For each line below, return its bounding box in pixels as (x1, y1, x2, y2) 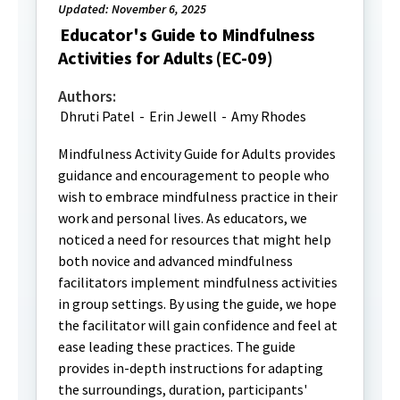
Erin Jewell (149, 107, 217, 125)
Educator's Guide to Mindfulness (60, 23, 316, 46)
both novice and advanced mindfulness (58, 252, 293, 270)
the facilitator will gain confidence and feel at (58, 316, 337, 334)
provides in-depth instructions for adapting (58, 359, 323, 377)
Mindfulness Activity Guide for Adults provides (58, 145, 336, 162)
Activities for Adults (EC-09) (58, 46, 273, 69)
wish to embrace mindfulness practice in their (58, 187, 337, 205)
